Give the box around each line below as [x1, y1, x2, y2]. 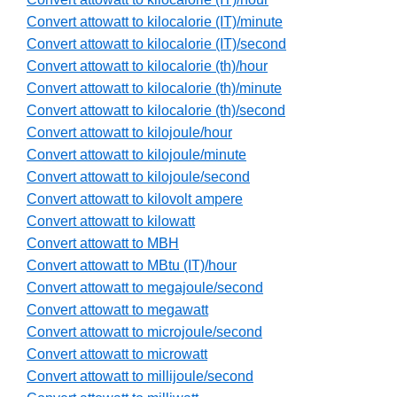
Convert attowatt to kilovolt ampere [27, 191, 243, 207]
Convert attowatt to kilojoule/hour [27, 125, 232, 141]
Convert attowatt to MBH [27, 236, 179, 252]
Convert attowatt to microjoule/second [27, 324, 262, 340]
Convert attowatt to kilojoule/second [27, 169, 250, 185]
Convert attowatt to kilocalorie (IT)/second [27, 36, 286, 52]
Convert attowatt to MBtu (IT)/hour [27, 258, 237, 274]
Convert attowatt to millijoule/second [27, 369, 253, 385]
